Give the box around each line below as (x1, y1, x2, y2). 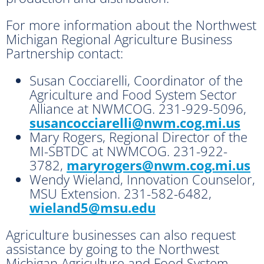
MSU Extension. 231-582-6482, (29, 184, 212, 203)
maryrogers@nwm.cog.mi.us (67, 156, 250, 174)
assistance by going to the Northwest (6, 240, 219, 258)
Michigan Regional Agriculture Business (6, 30, 232, 48)
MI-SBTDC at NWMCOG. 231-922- (29, 142, 227, 160)
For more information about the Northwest (6, 16, 256, 34)
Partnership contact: (6, 44, 123, 62)
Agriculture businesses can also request (6, 226, 236, 244)
